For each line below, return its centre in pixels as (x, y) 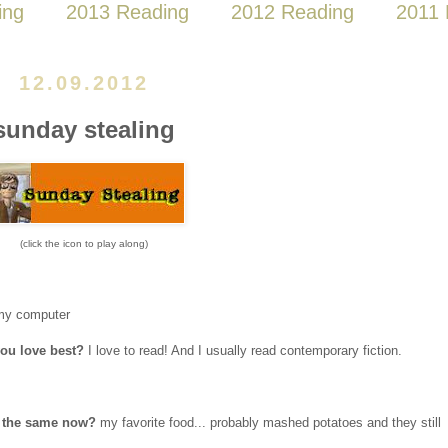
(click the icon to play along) (84, 244)
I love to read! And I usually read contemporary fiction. (243, 351)
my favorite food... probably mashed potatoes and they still (268, 423)
